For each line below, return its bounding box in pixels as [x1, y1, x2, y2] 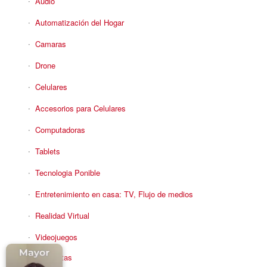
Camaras [35, 38, 66, 49]
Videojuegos [35, 231, 77, 243]
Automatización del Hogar [35, 17, 124, 28]
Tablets [35, 145, 60, 157]
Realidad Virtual [35, 210, 89, 221]
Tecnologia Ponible [35, 167, 100, 178]
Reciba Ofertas [20, 252, 72, 263]
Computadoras [35, 124, 85, 135]
